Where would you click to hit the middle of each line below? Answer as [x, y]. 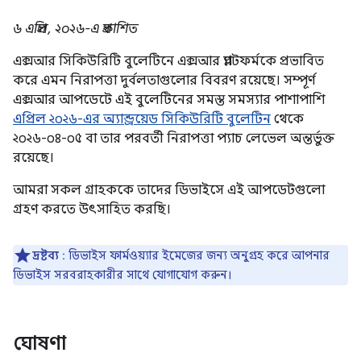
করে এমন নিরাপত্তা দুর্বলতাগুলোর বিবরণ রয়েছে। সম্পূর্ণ [164, 81]
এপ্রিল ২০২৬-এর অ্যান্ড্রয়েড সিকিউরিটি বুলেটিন [142, 119]
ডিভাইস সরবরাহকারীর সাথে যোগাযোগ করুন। [122, 275]
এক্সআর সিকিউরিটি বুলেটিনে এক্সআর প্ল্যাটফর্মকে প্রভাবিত [168, 61]
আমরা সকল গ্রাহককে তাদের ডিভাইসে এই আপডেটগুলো [169, 190]
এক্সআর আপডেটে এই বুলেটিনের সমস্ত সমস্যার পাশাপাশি [169, 100]
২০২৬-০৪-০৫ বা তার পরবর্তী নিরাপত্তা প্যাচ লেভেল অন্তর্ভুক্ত [174, 139]
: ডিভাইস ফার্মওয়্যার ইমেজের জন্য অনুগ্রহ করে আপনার [194, 255]
